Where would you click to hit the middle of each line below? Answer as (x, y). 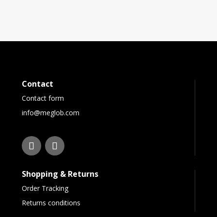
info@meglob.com (50, 113)
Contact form (43, 98)
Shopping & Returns (60, 174)
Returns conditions (51, 203)
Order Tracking (45, 188)
